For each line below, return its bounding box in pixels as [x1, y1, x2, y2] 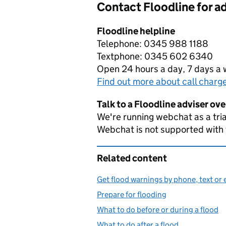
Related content [97, 152, 167, 164]
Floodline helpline [97, 25, 175, 37]
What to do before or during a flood [97, 205, 218, 214]
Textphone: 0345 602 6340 [97, 50, 213, 62]
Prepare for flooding [97, 190, 166, 199]
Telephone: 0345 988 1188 [97, 38, 208, 49]
